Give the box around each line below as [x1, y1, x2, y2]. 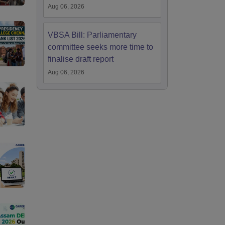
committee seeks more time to [48, 43, 153, 51]
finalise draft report [48, 55, 114, 63]
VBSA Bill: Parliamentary [48, 31, 137, 39]
